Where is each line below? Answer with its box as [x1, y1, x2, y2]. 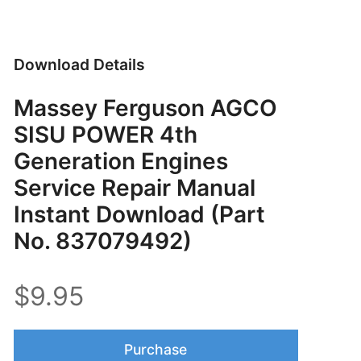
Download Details [13, 55, 145, 74]
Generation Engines [13, 147, 228, 175]
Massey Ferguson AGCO [13, 93, 277, 122]
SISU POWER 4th [13, 120, 197, 148]
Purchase [124, 340, 188, 358]
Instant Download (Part [13, 200, 265, 228]
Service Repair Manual [13, 173, 255, 201]
